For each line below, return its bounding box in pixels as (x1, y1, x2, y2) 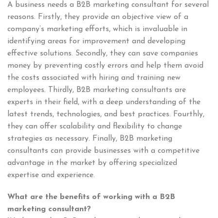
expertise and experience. (7, 171, 95, 179)
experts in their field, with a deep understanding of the (7, 98, 200, 106)
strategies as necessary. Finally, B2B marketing (7, 134, 172, 143)
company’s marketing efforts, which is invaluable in (7, 25, 187, 33)
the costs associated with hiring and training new (7, 73, 181, 82)
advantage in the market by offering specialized (7, 159, 177, 167)
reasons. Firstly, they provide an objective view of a (7, 13, 188, 21)
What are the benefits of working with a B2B (7, 193, 175, 201)
